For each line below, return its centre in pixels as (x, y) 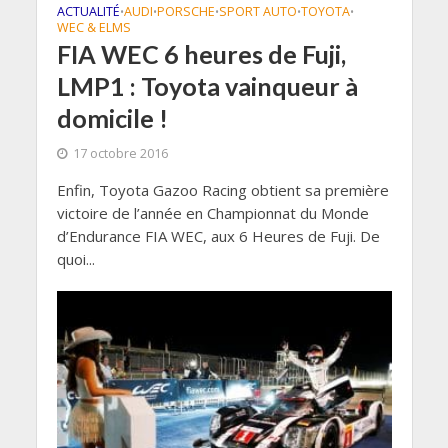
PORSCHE (185, 11)
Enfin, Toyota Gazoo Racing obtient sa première (222, 189)
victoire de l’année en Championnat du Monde (212, 212)
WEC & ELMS (93, 27)
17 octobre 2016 (120, 153)
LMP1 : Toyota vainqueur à (207, 85)
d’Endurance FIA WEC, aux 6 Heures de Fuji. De (218, 235)
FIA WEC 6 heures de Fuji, (201, 53)
